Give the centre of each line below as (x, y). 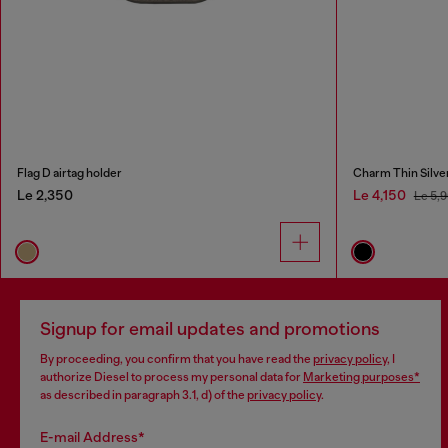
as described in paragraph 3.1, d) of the (143, 394)
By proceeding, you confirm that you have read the (176, 358)
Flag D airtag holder (69, 172)
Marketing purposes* (361, 376)
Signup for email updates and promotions (210, 328)
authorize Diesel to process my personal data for (171, 376)
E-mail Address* (92, 436)
